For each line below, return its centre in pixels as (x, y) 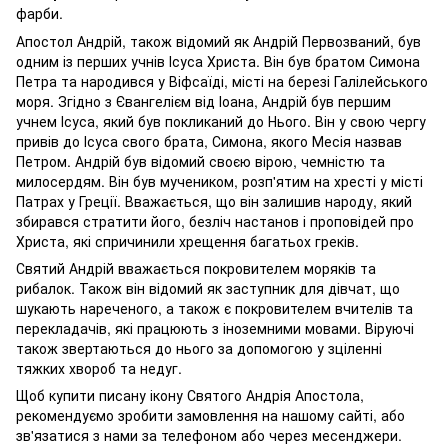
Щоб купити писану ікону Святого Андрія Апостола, (190, 394)
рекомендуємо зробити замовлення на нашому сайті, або (210, 414)
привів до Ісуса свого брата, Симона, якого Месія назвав (209, 140)
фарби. (39, 12)
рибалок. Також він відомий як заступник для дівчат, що (208, 287)
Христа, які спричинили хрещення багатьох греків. (187, 240)
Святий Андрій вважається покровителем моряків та (196, 267)
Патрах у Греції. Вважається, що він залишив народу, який (214, 200)
